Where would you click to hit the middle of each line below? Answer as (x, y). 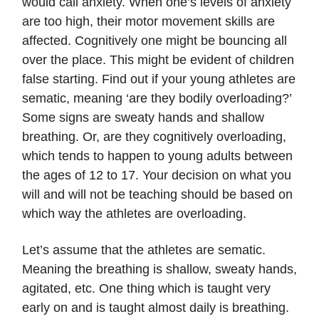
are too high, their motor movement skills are (148, 22)
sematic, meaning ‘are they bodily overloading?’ (157, 99)
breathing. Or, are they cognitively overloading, (154, 137)
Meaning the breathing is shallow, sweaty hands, (159, 270)
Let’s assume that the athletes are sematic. (144, 250)
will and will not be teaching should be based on (157, 195)
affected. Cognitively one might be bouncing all (155, 41)
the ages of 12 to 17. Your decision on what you (157, 176)
